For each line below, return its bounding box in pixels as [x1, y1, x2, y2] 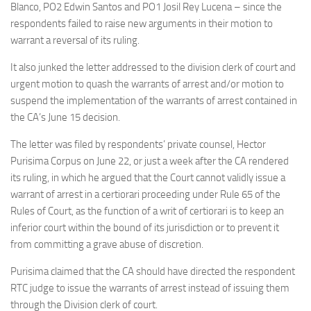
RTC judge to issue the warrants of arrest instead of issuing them [10, 282, 289, 294]
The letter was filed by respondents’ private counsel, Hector [10, 138, 266, 151]
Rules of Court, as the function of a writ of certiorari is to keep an [10, 205, 284, 217]
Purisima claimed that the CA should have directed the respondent [10, 265, 295, 278]
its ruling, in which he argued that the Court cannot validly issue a [10, 171, 285, 184]
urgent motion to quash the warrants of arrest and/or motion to [10, 78, 284, 90]
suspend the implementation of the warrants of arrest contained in [10, 94, 297, 107]
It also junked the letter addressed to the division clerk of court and [10, 61, 296, 74]
